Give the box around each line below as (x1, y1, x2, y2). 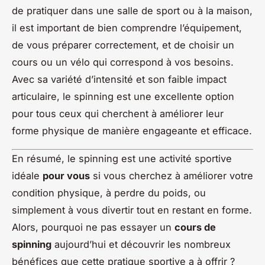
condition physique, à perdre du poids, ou (12, 186, 206, 199)
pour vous (43, 169, 90, 182)
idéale (12, 169, 43, 182)
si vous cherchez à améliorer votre (90, 169, 253, 182)
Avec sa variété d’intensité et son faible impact (12, 73, 227, 85)
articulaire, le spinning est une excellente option (12, 90, 234, 102)
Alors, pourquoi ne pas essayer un (12, 221, 174, 233)
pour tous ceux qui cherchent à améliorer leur (12, 107, 224, 119)
